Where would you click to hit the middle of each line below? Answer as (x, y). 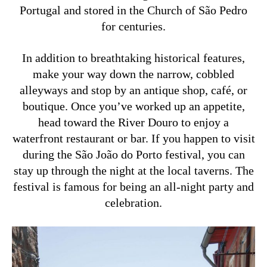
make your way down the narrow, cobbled (133, 74)
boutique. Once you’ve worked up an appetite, (133, 106)
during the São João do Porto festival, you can (133, 155)
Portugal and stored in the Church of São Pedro (133, 10)
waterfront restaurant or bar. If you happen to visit (133, 139)
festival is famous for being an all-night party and (133, 187)
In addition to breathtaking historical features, (133, 58)
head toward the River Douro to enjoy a (133, 122)
